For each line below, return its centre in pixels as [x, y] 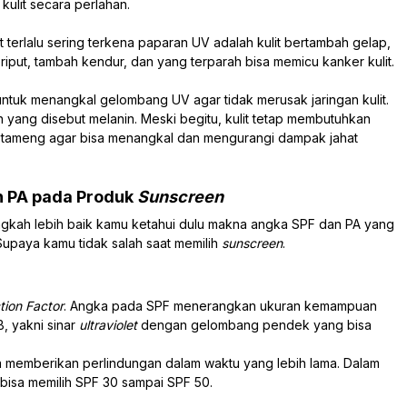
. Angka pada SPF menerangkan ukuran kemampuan [220, 305]
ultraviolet [110, 324]
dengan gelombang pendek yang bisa [256, 324]
